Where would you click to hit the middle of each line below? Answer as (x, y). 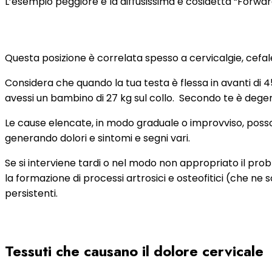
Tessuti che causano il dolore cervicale (134, 251)
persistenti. (31, 193)
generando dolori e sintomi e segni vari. (97, 138)
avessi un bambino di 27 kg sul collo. (90, 98)
